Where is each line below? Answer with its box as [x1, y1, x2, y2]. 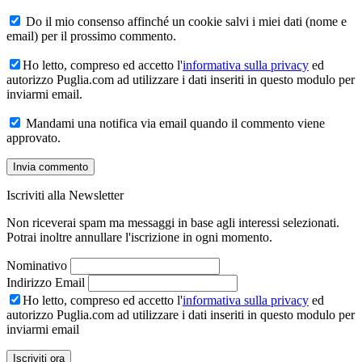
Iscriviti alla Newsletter [6, 188, 124, 203]
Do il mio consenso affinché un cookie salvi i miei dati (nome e [23, 15, 347, 29]
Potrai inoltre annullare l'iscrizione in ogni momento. [6, 230, 272, 245]
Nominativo [6, 259, 67, 273]
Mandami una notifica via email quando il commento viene [23, 116, 325, 131]
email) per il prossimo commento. [6, 29, 176, 44]
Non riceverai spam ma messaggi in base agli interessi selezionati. [6, 216, 339, 230]
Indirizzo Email [6, 276, 85, 290]
